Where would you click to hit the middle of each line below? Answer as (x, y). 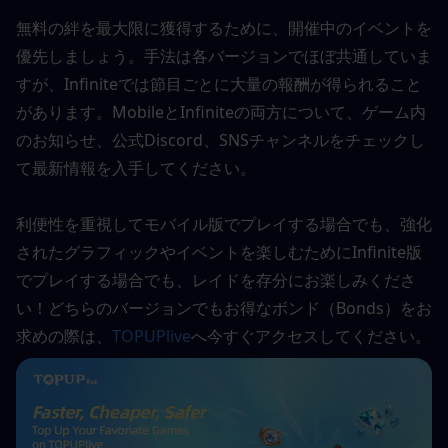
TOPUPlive (151, 336)
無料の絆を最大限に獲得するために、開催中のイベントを (224, 28)
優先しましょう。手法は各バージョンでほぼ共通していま (224, 56)
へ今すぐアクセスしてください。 (311, 336)
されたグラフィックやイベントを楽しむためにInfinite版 (219, 252)
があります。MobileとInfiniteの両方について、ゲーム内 (221, 112)
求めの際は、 (64, 336)
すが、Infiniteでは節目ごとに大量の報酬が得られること (219, 84)
